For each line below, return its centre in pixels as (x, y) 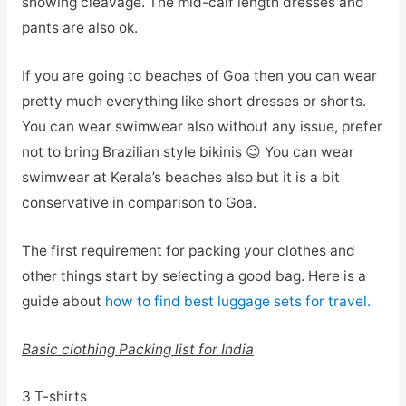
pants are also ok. (79, 28)
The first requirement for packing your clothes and (188, 250)
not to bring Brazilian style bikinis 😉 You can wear (188, 152)
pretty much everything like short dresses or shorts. (193, 101)
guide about (63, 301)
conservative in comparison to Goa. (139, 203)
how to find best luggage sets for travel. (237, 301)
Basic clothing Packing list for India (137, 349)
